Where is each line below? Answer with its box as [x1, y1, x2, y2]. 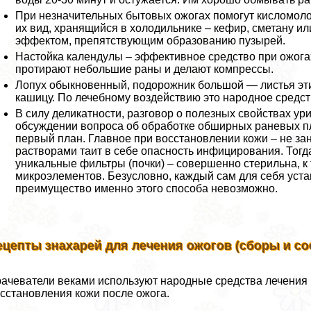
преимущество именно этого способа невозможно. [15, 182, 278, 194]
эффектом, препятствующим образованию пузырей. [15, 34, 286, 47]
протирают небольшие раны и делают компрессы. [15, 62, 274, 75]
